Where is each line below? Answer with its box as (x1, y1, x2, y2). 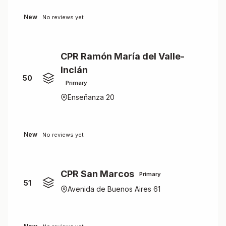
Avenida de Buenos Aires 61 (68, 185, 160, 193)
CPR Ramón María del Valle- (61, 51, 185, 62)
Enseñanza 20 (68, 93, 115, 101)
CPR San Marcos (61, 168, 134, 179)
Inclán (61, 65, 88, 75)
